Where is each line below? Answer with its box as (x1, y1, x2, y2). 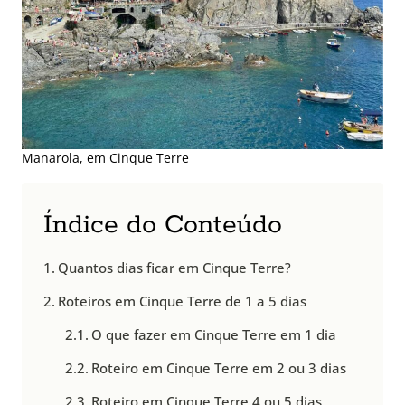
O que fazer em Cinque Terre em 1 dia (91, 325, 337, 344)
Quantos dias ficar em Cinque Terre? (58, 259, 292, 278)
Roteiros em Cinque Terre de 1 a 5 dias (58, 292, 307, 311)
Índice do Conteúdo (43, 209, 282, 242)
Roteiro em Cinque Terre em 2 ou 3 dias (91, 359, 347, 378)
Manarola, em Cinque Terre (22, 149, 189, 167)
